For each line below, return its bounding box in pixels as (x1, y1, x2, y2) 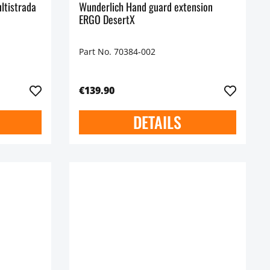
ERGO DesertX (78, 11, 135, 27)
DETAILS (133, 110, 182, 134)
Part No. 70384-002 (78, 46, 155, 58)
